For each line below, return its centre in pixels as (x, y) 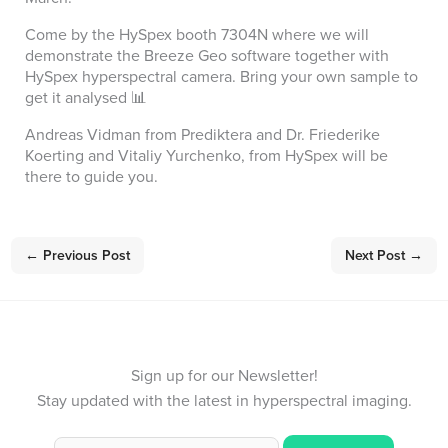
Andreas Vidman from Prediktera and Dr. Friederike (202, 134)
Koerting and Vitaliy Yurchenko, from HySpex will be (206, 155)
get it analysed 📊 (85, 97)
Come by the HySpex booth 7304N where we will (196, 34)
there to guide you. (91, 176)
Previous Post (84, 255)
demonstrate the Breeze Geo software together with (206, 55)
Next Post (377, 255)
